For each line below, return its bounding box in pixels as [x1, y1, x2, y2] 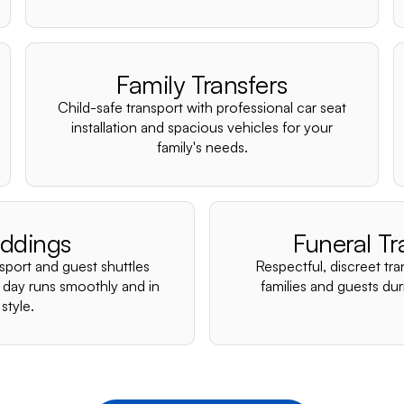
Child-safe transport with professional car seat [58, 98, 346, 116]
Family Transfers [116, 69, 288, 100]
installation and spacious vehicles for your [71, 118, 333, 136]
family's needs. [156, 138, 248, 156]
